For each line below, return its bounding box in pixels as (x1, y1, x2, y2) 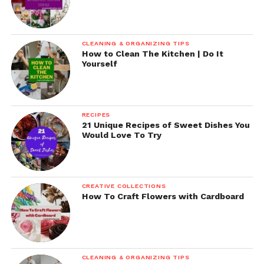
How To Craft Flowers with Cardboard (81, 192, 244, 202)
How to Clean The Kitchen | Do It (81, 49, 223, 59)
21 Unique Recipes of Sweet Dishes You (81, 120, 250, 130)
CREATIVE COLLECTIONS (81, 182, 166, 190)
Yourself (81, 59, 117, 69)
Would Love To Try (81, 130, 161, 140)
